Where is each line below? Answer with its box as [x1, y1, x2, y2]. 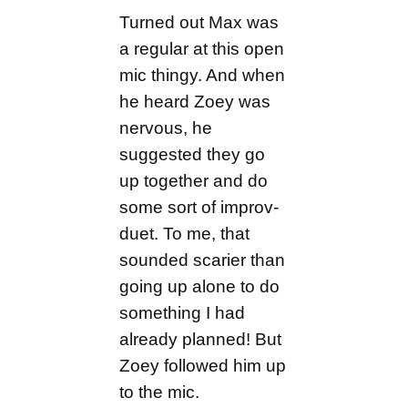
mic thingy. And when [119, 66, 286, 86]
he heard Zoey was [119, 92, 271, 112]
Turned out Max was [119, 13, 280, 33]
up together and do [119, 171, 269, 191]
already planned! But [119, 330, 282, 350]
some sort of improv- [119, 198, 280, 218]
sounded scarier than [119, 250, 286, 270]
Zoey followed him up [119, 356, 287, 376]
